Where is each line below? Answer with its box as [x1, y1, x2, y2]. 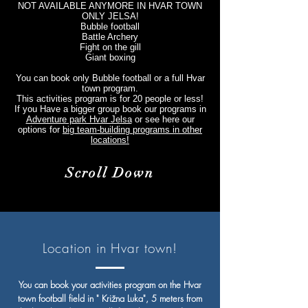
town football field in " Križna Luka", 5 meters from [18, 292, 202, 305]
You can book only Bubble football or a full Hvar [15, 73, 205, 83]
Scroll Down [65, 164, 154, 181]
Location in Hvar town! [43, 239, 177, 257]
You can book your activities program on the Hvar [19, 278, 201, 291]
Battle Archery [82, 32, 138, 42]
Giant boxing [85, 52, 135, 63]
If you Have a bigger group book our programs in [14, 104, 206, 114]
